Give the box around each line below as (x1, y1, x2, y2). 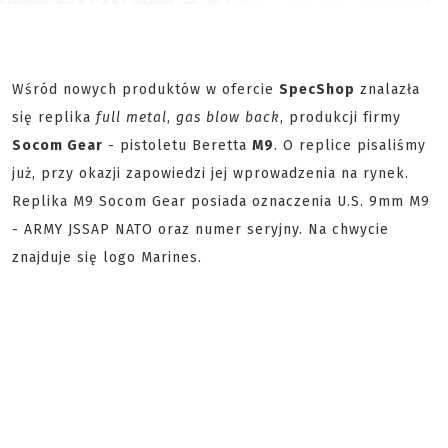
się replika (12, 109, 96, 126)
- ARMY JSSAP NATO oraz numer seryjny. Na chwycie (12, 221, 389, 238)
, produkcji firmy (280, 109, 401, 126)
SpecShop (279, 81, 355, 98)
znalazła (355, 81, 420, 98)
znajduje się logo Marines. (12, 249, 202, 266)
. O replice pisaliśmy (274, 137, 426, 154)
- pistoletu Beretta (103, 137, 252, 154)
